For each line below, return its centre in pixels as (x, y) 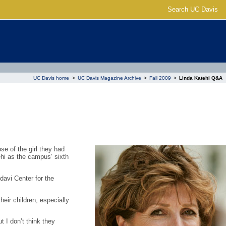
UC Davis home (51, 78)
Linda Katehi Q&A (201, 78)
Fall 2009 (160, 78)
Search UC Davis (193, 9)
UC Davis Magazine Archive (109, 78)
